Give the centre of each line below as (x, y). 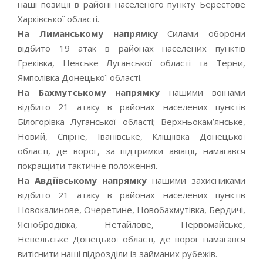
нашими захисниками (196, 180)
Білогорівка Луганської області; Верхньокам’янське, (131, 122)
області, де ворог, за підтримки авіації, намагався (131, 151)
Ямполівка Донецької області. (80, 77)
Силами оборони (201, 33)
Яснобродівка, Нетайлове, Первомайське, (131, 224)
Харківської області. (58, 19)
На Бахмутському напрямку (89, 92)
